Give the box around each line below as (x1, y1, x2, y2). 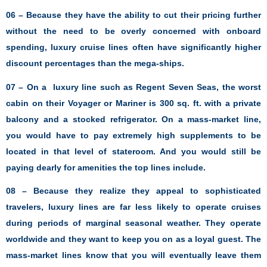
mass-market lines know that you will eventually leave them (6, 250, 261, 260)
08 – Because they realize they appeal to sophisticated (6, 186, 261, 196)
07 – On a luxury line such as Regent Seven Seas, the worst (6, 82, 261, 92)
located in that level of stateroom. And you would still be (6, 146, 261, 156)
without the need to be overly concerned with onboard (6, 26, 261, 36)
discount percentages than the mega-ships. (6, 58, 187, 69)
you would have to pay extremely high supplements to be (6, 130, 261, 140)
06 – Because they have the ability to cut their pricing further (6, 10, 261, 20)
